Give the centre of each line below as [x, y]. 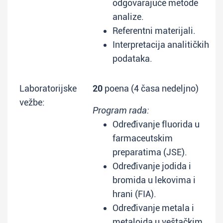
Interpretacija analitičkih [161, 45]
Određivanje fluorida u [156, 124]
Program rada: [121, 110]
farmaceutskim [143, 138]
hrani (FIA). [134, 194]
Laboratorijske [48, 88]
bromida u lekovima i [154, 180]
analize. [128, 17]
